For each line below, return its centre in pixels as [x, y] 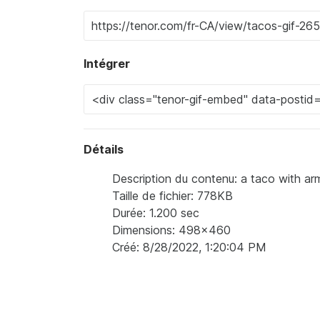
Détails [104, 149]
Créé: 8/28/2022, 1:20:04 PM [189, 247]
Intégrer [107, 64]
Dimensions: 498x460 [171, 230]
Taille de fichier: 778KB [172, 196]
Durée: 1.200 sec [156, 213]
